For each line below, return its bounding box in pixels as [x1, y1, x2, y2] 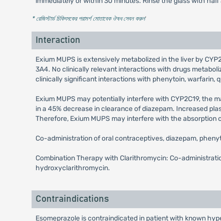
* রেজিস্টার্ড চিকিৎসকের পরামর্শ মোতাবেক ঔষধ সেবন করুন [31, 15, 145, 22]
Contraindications [35, 194, 109, 204]
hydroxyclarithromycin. [35, 164, 110, 172]
